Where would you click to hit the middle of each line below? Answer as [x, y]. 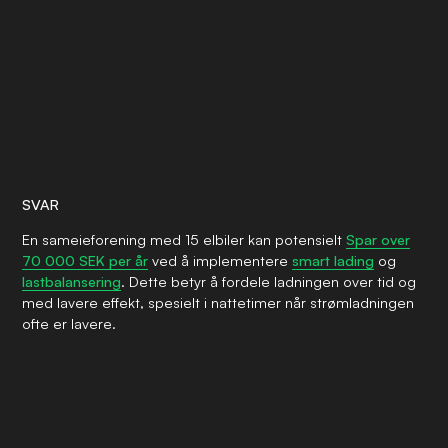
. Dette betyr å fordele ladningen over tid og [269, 281]
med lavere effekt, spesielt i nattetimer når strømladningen [218, 302]
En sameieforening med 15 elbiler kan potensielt [184, 239]
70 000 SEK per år [85, 260]
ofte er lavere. [69, 323]
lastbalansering [72, 281]
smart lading [333, 260]
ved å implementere [220, 260]
